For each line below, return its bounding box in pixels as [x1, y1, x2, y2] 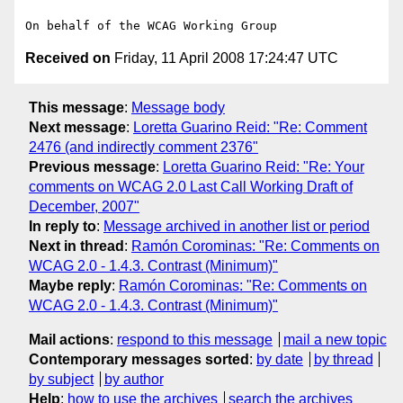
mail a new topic [282, 331, 387, 347]
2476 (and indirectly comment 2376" [29, 139, 258, 155]
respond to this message [117, 331, 273, 347]
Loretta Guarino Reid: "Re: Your [163, 158, 364, 175]
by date [256, 351, 303, 367]
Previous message [29, 158, 156, 175]
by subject [29, 371, 94, 387]
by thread [313, 351, 373, 367]
